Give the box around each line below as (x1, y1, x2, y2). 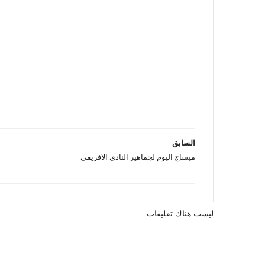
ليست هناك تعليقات (147, 207, 214, 219)
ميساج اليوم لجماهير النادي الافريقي (80, 151, 195, 163)
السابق (172, 137, 195, 148)
